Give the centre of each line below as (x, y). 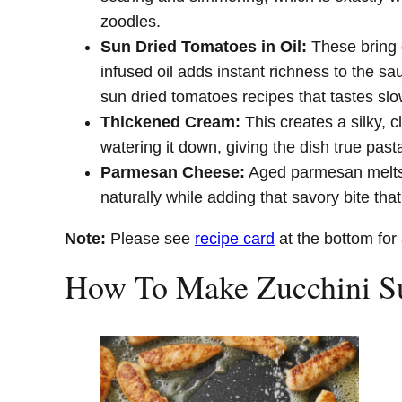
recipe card (235, 239)
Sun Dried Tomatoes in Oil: (204, 47)
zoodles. (131, 22)
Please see (153, 239)
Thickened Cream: (170, 122)
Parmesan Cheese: (173, 173)
